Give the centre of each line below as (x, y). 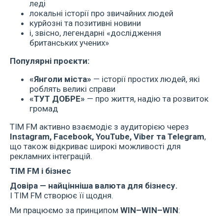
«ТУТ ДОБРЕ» (57, 99)
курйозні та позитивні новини (85, 23)
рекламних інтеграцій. (51, 156)
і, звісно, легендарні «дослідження (95, 33)
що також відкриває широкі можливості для (95, 146)
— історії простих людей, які (146, 79)
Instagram (30, 137)
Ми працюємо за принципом (65, 210)
